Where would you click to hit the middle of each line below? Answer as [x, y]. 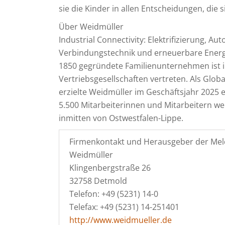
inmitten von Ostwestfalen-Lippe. [121, 118]
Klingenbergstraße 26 [110, 168]
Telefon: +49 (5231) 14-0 [114, 194]
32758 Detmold [98, 181]
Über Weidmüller [91, 27]
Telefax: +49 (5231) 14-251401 [124, 207]
